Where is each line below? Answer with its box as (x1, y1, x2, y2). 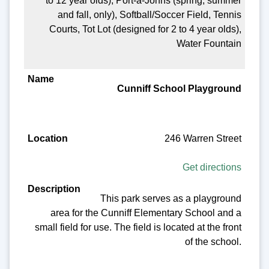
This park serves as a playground (100, 193, 242, 204)
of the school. (185, 236, 242, 247)
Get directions (183, 162, 242, 173)
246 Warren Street (165, 133, 242, 144)
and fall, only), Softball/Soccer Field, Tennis (58, 10, 242, 20)
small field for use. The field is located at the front (35, 222, 242, 232)
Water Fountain (177, 38, 242, 49)
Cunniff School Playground (117, 83, 242, 94)
